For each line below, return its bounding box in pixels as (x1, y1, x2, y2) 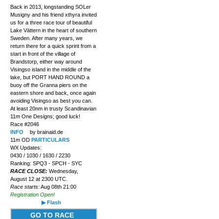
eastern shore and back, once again (10, 90, 96, 96)
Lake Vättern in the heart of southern (10, 27, 97, 34)
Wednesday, (48, 168, 78, 175)
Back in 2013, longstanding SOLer (10, 4, 91, 10)
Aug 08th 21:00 (39, 184, 76, 190)
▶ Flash (41, 199, 61, 206)
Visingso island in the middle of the (10, 66, 91, 73)
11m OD (10, 137, 31, 143)
